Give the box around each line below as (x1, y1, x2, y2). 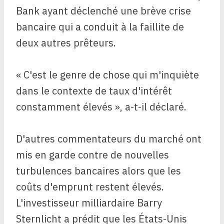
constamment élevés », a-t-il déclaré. (16, 100, 186, 114)
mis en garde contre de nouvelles (16, 148, 169, 162)
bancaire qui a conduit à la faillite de (16, 20, 184, 34)
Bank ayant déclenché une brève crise (16, 4, 191, 18)
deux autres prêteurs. (16, 36, 116, 50)
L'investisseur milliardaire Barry (16, 196, 162, 210)
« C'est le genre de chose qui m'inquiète (16, 68, 199, 82)
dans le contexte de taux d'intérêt (16, 84, 172, 98)
